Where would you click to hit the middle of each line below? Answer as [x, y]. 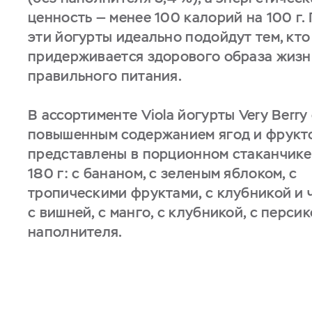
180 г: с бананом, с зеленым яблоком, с [163, 173]
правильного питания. [105, 76]
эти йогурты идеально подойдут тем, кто [169, 37]
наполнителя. [75, 232]
